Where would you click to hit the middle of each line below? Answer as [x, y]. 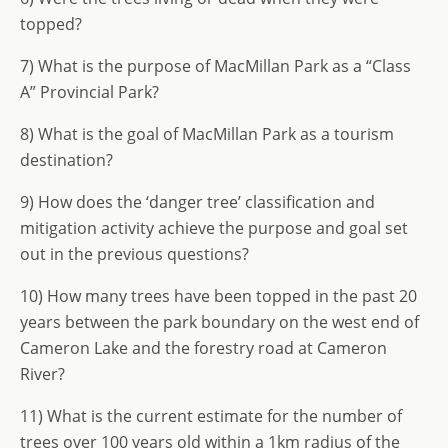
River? [42, 374]
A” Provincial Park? [89, 92]
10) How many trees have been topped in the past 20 [218, 296]
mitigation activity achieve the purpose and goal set [214, 228]
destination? [66, 160]
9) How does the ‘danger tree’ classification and [197, 202]
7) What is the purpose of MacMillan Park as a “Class [215, 66]
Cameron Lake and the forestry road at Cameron [203, 348]
